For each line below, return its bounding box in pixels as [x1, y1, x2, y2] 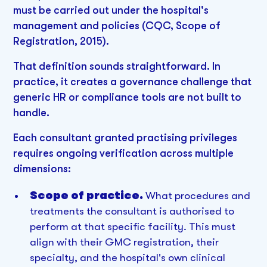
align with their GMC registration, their [29, 236, 219, 249]
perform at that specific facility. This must [29, 221, 235, 233]
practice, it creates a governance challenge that [13, 75, 252, 88]
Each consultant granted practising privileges [13, 131, 238, 144]
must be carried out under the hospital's [13, 4, 209, 17]
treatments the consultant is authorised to [29, 205, 234, 218]
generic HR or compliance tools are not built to [13, 91, 242, 103]
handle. [13, 106, 50, 119]
